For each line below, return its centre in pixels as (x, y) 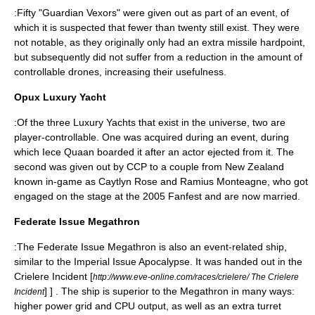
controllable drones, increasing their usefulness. (120, 72)
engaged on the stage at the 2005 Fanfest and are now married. (157, 196)
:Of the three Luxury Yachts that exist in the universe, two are (150, 122)
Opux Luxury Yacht (60, 97)
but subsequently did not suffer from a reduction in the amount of (158, 57)
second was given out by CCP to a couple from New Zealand (149, 167)
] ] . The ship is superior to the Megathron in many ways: (169, 291)
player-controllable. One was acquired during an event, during (152, 137)
